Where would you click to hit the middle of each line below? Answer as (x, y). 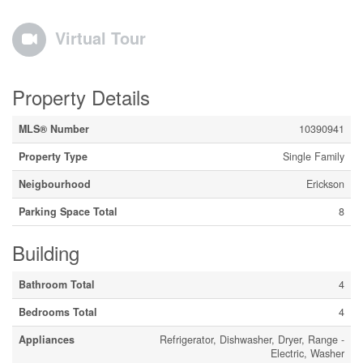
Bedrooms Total (58, 312)
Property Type (53, 156)
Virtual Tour (100, 37)
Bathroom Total (57, 284)
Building (46, 252)
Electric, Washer (307, 353)
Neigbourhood (55, 184)
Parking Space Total (68, 211)
